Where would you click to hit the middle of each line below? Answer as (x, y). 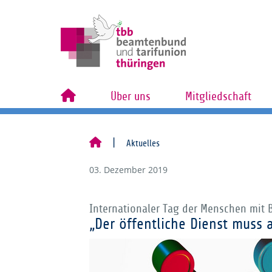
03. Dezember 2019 (128, 170)
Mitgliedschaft (218, 97)
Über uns (130, 97)
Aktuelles (143, 143)
